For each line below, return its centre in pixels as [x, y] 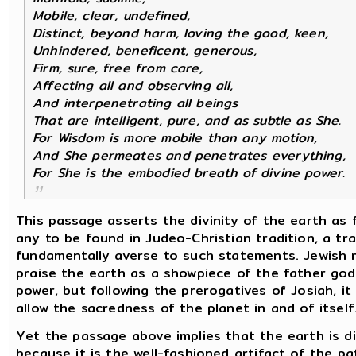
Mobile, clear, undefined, [112, 15]
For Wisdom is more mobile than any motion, [175, 137]
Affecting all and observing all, [133, 85]
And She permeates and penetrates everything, [189, 155]
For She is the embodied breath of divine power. [189, 172]
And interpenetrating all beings [135, 103]
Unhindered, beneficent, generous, [145, 50]
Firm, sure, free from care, [118, 68]
